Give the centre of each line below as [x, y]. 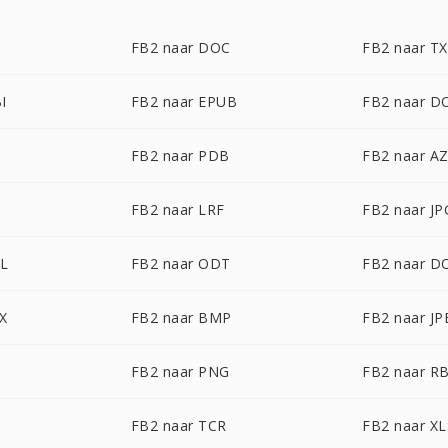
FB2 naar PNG [180, 371]
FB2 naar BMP [181, 317]
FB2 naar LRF [177, 209]
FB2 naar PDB [180, 155]
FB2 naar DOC [180, 47]
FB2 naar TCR [178, 425]
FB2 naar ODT [180, 263]
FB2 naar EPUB [184, 101]
